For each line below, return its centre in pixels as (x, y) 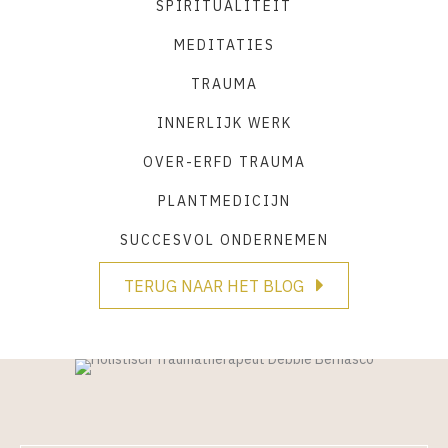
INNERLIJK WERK (224, 122)
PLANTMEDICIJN (224, 200)
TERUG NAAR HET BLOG (214, 285)
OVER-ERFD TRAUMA (224, 161)
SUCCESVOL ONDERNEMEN (224, 239)
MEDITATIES (224, 44)
